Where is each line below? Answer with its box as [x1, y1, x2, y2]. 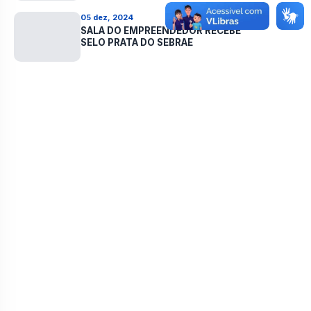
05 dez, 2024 [81, 12, 133, 22]
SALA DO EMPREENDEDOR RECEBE [81, 25, 241, 36]
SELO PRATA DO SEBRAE [81, 37, 193, 48]
